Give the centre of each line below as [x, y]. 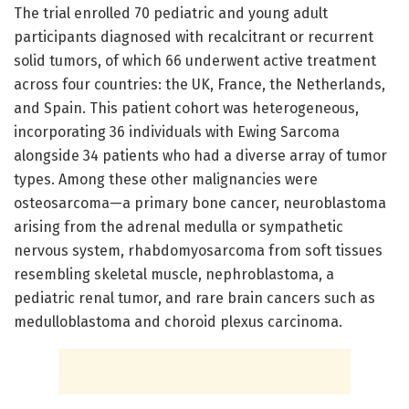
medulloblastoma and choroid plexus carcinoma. [178, 322]
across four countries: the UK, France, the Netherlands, [199, 85]
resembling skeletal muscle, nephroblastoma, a [174, 275]
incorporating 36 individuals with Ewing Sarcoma [177, 132]
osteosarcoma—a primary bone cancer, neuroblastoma [200, 204]
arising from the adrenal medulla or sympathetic [178, 227]
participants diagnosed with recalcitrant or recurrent [194, 37]
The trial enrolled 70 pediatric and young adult [171, 14]
